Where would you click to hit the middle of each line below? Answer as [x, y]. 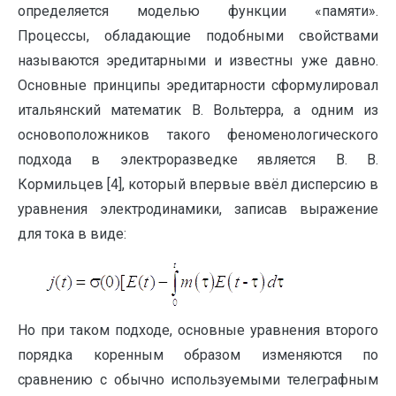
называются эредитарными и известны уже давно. [198, 61]
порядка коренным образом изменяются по [198, 355]
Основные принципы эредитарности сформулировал [198, 85]
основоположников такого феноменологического [198, 135]
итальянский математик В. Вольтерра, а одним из [198, 110]
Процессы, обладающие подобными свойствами [198, 36]
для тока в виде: [72, 234]
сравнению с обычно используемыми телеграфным [198, 380]
